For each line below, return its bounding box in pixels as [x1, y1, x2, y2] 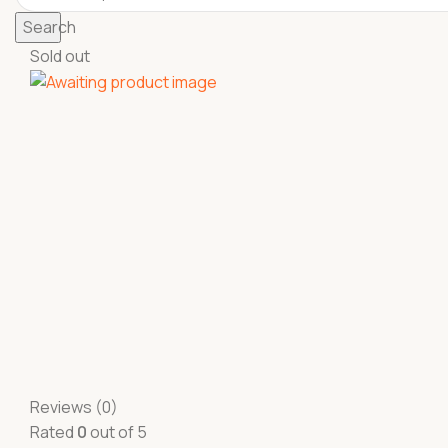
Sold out [30, 45, 90, 67]
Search [23, 16, 76, 38]
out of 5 [87, 421, 147, 443]
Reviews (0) [30, 396, 118, 418]
